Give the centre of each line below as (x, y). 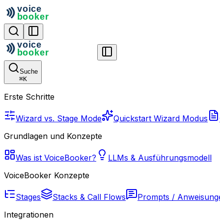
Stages (28, 197)
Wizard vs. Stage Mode (59, 118)
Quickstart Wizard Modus (161, 118)
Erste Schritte (29, 97)
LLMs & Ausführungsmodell (160, 158)
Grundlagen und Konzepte (53, 136)
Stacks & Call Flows (89, 197)
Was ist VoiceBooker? (56, 158)
